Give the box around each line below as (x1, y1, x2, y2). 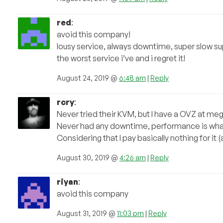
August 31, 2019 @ (57, 209, 117, 218)
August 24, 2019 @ (57, 74, 119, 83)
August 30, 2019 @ (57, 153, 119, 162)
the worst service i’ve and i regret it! (57, 53, 185, 64)
